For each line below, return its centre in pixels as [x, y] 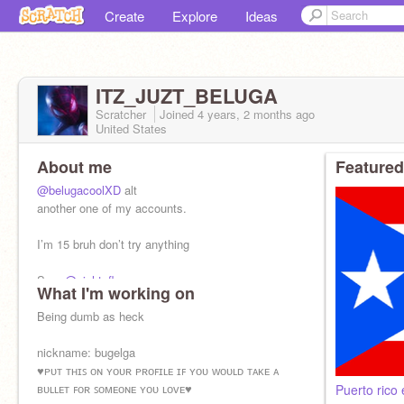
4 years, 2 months [245, 114]
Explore [195, 16]
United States [131, 129]
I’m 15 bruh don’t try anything [113, 244]
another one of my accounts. [112, 208]
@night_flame [101, 280]
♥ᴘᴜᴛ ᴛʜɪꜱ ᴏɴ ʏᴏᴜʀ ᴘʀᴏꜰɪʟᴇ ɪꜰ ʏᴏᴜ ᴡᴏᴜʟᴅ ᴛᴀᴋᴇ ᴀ [158, 370]
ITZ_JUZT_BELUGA [187, 96]
